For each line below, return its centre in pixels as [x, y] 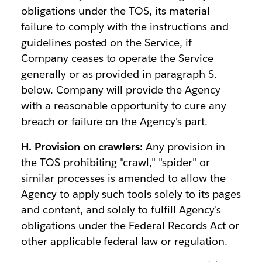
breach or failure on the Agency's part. [114, 121]
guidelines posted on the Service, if [106, 42]
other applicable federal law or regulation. [124, 241]
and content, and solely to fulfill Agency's [121, 210]
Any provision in [184, 146]
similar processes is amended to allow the [123, 178]
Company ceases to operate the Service [117, 58]
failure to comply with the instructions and [125, 27]
